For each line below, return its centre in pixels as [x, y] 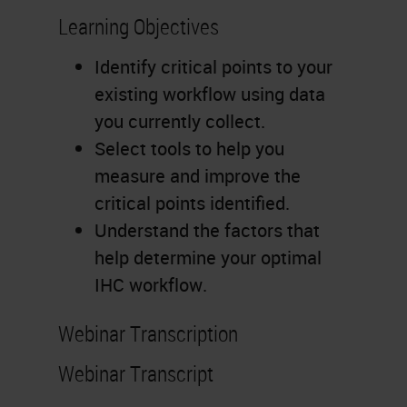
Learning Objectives [139, 26]
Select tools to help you [189, 149]
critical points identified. [192, 203]
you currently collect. [180, 121]
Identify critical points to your [213, 67]
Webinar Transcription [148, 333]
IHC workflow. [151, 285]
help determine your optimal [208, 258]
